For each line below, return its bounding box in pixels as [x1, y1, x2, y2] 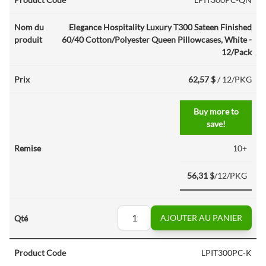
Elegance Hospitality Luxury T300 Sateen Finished [69, 22, 252, 32]
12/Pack [221, 47, 252, 57]
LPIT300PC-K [201, 248, 252, 258]
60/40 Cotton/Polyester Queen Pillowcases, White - [62, 34, 252, 45]
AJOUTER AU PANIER [160, 213, 242, 223]
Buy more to [193, 106, 239, 116]
